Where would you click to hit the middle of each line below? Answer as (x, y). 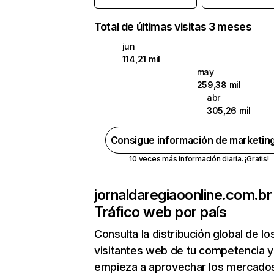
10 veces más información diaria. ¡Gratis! (199, 159)
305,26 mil (228, 110)
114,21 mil (141, 59)
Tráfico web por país (161, 212)
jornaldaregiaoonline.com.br (183, 195)
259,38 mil (219, 85)
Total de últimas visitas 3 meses (173, 27)
